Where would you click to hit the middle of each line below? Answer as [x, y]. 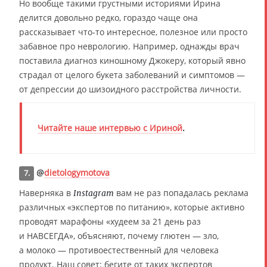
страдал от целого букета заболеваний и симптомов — [132, 75]
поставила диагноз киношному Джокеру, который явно [132, 60]
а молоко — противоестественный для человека [119, 250]
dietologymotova [77, 173]
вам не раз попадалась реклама [181, 193]
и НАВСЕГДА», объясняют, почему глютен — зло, [119, 236]
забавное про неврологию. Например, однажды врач [129, 46]
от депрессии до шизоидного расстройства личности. [130, 89]
